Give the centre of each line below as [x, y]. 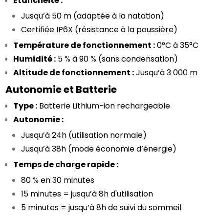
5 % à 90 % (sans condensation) [117, 59]
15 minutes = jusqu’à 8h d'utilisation [87, 194]
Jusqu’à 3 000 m [166, 73]
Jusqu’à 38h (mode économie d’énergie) [99, 149]
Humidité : [35, 59]
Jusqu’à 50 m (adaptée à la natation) [93, 16]
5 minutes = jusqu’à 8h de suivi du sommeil [101, 208]
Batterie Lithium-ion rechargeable [104, 106]
